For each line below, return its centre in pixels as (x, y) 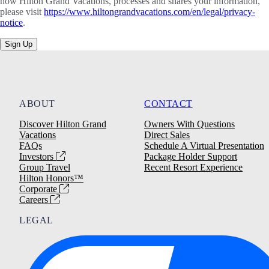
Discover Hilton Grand (63, 124)
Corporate (39, 189)
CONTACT (168, 103)
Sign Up (19, 44)
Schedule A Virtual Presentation (204, 145)
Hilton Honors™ (51, 178)
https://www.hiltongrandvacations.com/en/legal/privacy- (150, 11)
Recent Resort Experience (193, 167)
